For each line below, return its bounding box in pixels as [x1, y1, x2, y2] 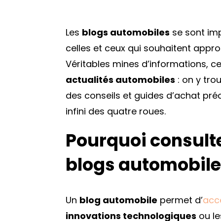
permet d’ [157, 193, 203, 206]
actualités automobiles [66, 73, 175, 86]
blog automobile [79, 193, 157, 206]
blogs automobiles [82, 26, 170, 38]
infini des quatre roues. [66, 105, 168, 117]
